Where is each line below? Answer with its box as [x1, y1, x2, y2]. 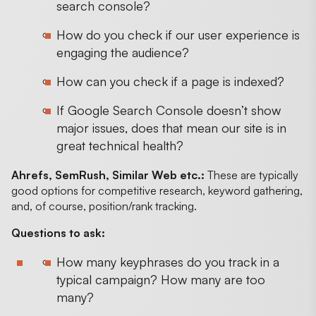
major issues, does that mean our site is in [56, 119, 286, 135]
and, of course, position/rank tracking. [11, 198, 200, 213]
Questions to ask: [11, 225, 105, 240]
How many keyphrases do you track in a [56, 253, 279, 269]
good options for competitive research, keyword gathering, [11, 183, 303, 197]
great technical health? [56, 137, 183, 153]
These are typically [205, 167, 298, 182]
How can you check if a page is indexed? [56, 73, 284, 89]
